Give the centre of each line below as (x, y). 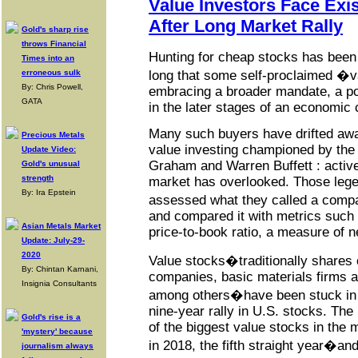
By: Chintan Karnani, (60, 269)
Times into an (48, 58)
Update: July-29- (53, 240)
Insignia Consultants (59, 283)
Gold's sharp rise (55, 29)
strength (38, 178)
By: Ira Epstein (49, 192)
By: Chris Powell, (52, 87)
